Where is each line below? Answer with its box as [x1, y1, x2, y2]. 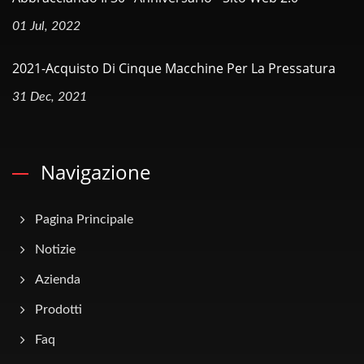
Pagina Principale [35, 213, 133, 226]
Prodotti [35, 303, 82, 316]
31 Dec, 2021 [12, 90, 87, 103]
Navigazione [41, 158, 150, 185]
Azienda [35, 273, 80, 286]
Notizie [35, 243, 76, 256]
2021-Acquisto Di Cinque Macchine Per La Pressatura [12, 59, 336, 77]
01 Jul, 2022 [12, 19, 80, 32]
